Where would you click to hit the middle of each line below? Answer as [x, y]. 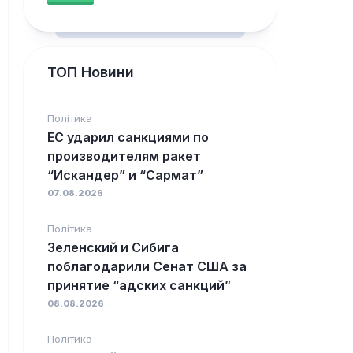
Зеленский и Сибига [113, 248]
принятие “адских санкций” [139, 286]
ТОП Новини [91, 72]
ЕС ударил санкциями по [128, 137]
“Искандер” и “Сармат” [125, 175]
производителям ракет [124, 156]
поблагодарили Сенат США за [147, 267]
